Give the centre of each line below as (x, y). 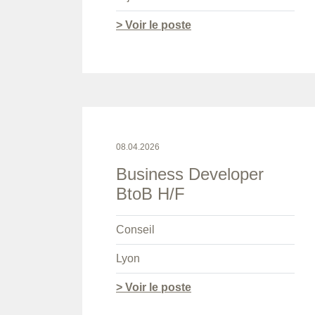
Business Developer (190, 174)
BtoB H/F (150, 194)
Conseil (135, 230)
